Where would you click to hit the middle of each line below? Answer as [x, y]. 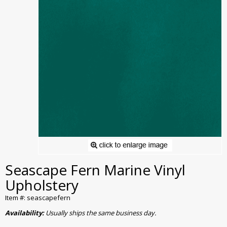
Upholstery [42, 185]
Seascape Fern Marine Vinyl [95, 170]
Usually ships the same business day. [101, 213]
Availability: [25, 213]
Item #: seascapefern [38, 198]
